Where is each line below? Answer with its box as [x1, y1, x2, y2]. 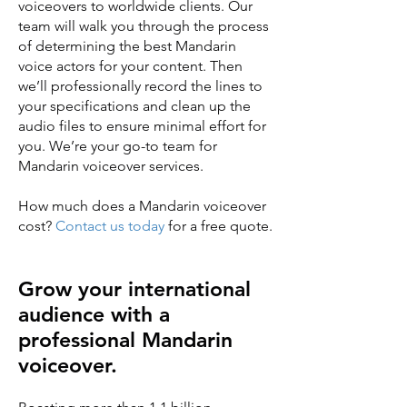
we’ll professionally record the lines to [18, 77, 263, 94]
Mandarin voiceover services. [18, 157, 203, 174]
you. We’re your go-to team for [18, 137, 217, 154]
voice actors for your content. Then [18, 57, 243, 74]
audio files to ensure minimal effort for [18, 117, 266, 134]
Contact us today [55, 217, 164, 234]
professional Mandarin [18, 327, 233, 352]
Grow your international [18, 276, 251, 302]
